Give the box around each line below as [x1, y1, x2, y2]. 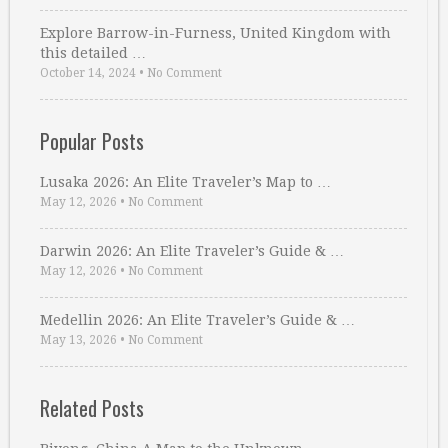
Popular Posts [40, 125, 144, 156]
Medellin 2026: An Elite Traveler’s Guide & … [40, 311, 355, 328]
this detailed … [40, 44, 146, 61]
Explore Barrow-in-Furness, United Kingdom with [40, 24, 391, 41]
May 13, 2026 [40, 332, 117, 347]
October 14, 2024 [40, 65, 136, 80]
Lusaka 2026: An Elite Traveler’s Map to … [40, 173, 331, 190]
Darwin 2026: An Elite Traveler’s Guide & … [40, 242, 344, 259]
